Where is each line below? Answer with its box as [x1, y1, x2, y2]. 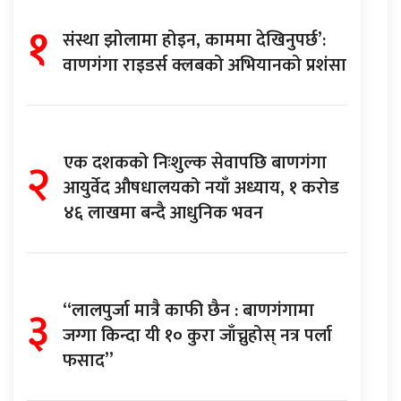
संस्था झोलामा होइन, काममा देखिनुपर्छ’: [63, 24, 326, 55]
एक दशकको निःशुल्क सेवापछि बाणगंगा [64, 147, 327, 178]
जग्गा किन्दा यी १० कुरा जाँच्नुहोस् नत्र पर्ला [63, 320, 332, 351]
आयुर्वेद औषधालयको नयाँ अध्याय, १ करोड [64, 172, 339, 203]
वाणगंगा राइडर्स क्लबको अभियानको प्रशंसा [63, 49, 346, 81]
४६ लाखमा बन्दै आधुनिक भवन [64, 197, 263, 228]
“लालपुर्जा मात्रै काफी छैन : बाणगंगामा [63, 294, 314, 326]
